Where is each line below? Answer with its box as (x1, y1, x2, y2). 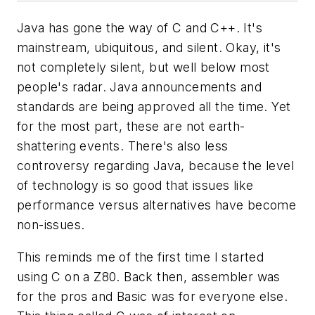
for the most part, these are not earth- (17, 119, 245, 134)
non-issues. (17, 217, 85, 232)
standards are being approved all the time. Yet (17, 99, 291, 114)
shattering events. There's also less (17, 139, 229, 153)
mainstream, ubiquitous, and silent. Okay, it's (17, 40, 281, 55)
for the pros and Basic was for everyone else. (17, 288, 288, 304)
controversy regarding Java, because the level (17, 158, 294, 173)
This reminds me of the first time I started (17, 249, 264, 264)
